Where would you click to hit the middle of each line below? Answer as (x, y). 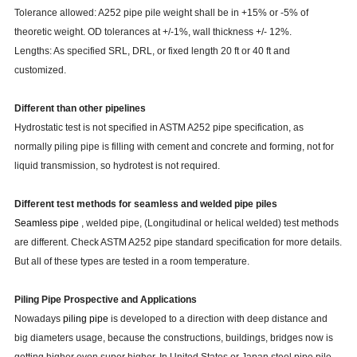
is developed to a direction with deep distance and (219, 319)
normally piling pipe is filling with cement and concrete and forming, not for (174, 147)
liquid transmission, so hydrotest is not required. (117, 166)
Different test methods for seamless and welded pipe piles (145, 204)
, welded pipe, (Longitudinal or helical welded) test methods (208, 224)
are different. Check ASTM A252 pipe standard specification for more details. (178, 243)
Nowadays (38, 319)
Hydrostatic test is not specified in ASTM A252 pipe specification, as (159, 128)
